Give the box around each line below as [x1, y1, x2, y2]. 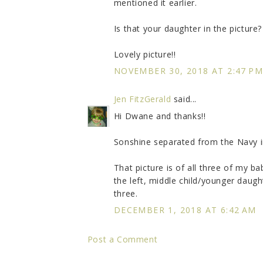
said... [171, 93, 197, 105]
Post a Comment [87, 234, 158, 245]
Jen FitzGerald [113, 93, 171, 105]
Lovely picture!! [113, 49, 176, 60]
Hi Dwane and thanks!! [113, 110, 206, 122]
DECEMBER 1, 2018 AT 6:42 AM [113, 204, 257, 216]
